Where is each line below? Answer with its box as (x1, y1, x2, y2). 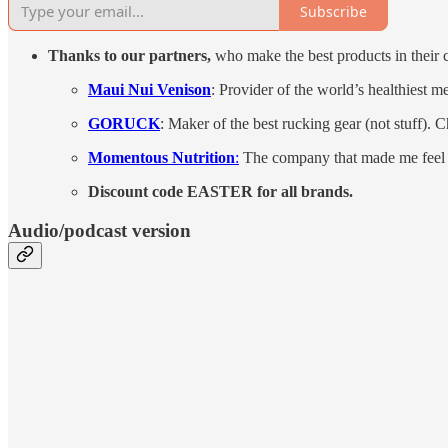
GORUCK (88, 115, 160, 133)
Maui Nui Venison (88, 81, 211, 99)
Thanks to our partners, (48, 47, 211, 65)
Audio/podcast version (8, 220, 191, 242)
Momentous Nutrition (88, 149, 235, 167)
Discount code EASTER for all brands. (88, 183, 353, 201)
